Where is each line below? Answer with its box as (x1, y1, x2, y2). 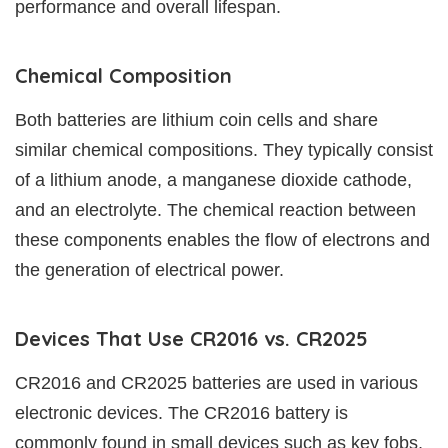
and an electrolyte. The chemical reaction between (15, 200, 416, 221)
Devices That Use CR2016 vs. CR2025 (15, 326, 368, 352)
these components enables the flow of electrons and (15, 230, 430, 251)
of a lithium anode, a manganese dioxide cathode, (15, 170, 412, 191)
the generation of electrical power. (15, 260, 284, 281)
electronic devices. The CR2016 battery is (15, 403, 348, 424)
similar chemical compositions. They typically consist (15, 140, 433, 161)
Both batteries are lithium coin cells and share (15, 110, 378, 131)
